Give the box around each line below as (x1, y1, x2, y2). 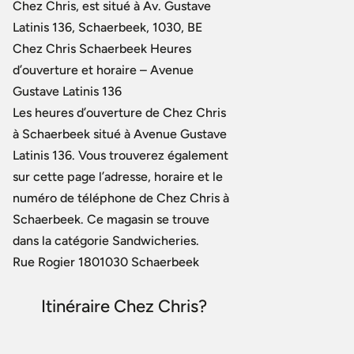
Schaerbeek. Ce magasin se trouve (13, 212, 209, 227)
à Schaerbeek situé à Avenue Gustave (13, 126, 227, 141)
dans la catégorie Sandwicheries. (13, 233, 199, 248)
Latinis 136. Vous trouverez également (13, 148, 228, 163)
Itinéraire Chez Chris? (40, 295, 207, 317)
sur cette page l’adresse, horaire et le (13, 169, 223, 184)
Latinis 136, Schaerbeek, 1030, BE (13, 20, 202, 35)
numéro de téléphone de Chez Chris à (13, 190, 229, 205)
